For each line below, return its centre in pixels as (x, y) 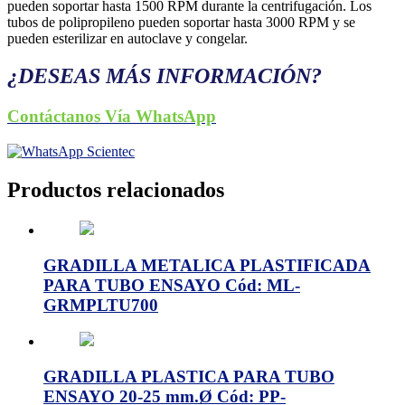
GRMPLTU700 (101, 305)
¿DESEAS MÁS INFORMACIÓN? (165, 76)
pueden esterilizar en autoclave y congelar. (127, 38)
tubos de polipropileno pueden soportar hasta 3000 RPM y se (181, 22)
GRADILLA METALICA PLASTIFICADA (207, 265)
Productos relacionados (116, 189)
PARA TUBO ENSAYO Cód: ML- (172, 285)
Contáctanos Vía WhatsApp (112, 117)
